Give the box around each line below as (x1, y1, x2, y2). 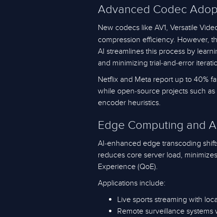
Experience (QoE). (98, 162, 158, 171)
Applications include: (98, 178, 166, 188)
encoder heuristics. (98, 98, 161, 108)
